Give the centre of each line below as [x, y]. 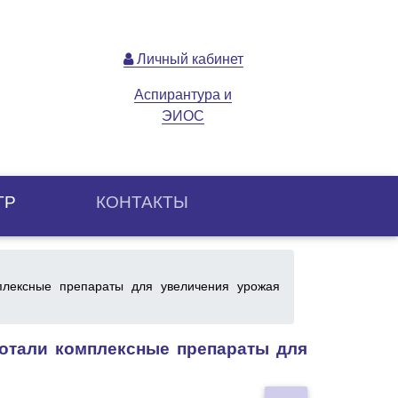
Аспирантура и [183, 94]
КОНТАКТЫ [142, 202]
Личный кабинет [188, 59]
